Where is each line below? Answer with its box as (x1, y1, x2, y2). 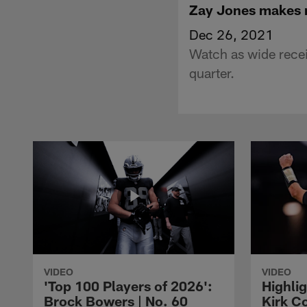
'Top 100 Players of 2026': (44, 277, 212, 294)
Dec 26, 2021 (189, 25, 273, 42)
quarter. (189, 64, 234, 81)
